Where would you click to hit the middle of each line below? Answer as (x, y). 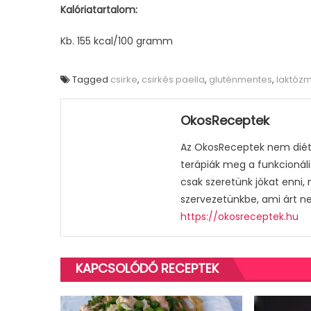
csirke (124, 80)
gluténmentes (241, 80)
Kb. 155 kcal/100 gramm (117, 41)
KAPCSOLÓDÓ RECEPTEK (147, 269)
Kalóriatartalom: (100, 10)
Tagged (91, 80)
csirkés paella (173, 80)
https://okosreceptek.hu (240, 217)
